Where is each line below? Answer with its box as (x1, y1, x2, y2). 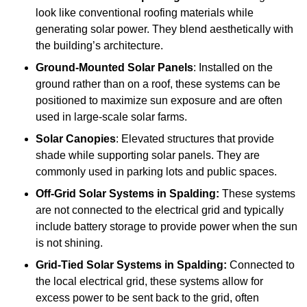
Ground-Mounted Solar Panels (36, 62, 193, 74)
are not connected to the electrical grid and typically (36, 204, 284, 217)
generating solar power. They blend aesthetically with (36, 23, 293, 36)
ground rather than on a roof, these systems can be (36, 78, 280, 90)
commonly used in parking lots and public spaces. (36, 166, 277, 178)
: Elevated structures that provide (116, 133, 274, 145)
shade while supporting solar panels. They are (36, 149, 260, 162)
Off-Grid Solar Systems (36, 188, 154, 200)
